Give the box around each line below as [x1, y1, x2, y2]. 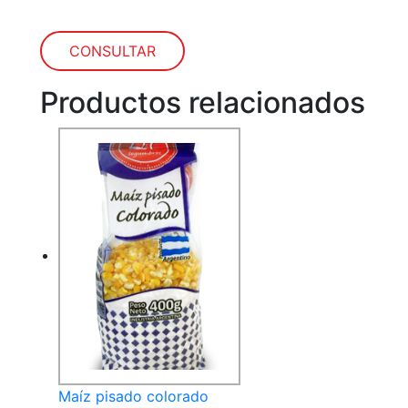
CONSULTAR [69, 42, 156, 60]
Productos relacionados [40, 85, 365, 120]
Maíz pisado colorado [58, 387, 209, 405]
